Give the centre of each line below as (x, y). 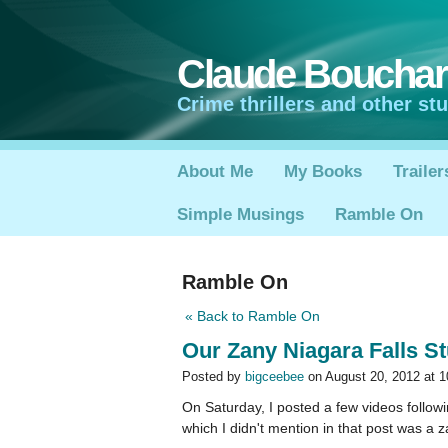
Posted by (213, 377)
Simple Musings (240, 214)
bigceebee (274, 377)
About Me (215, 171)
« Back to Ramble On (252, 316)
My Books (322, 171)
